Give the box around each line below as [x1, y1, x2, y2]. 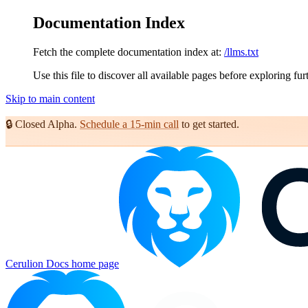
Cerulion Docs [5, 257, 69, 269]
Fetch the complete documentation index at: [33, 45, 221, 58]
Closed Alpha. [15, 118, 77, 130]
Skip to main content [5, 92, 95, 104]
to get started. [179, 118, 239, 130]
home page [69, 257, 119, 269]
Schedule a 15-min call [80, 118, 179, 130]
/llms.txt [224, 45, 258, 58]
